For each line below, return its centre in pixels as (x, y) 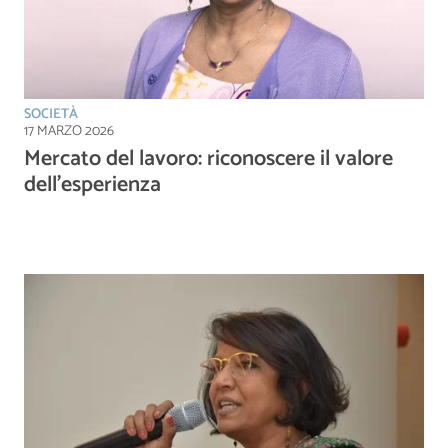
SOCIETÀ (51, 114)
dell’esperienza (92, 184)
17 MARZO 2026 (69, 131)
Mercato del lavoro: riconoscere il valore (208, 158)
